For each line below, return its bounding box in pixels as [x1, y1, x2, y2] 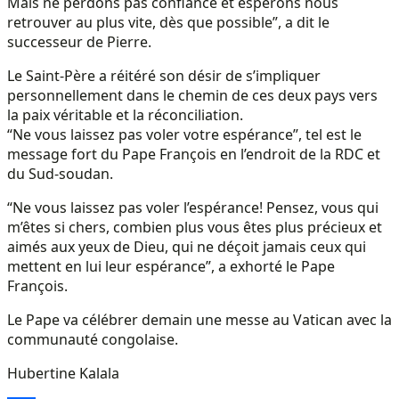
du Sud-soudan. [7, 163, 113, 183]
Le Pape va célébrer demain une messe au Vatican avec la [7, 309, 392, 330]
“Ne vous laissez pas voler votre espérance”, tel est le [7, 124, 362, 144]
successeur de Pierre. [7, 31, 151, 52]
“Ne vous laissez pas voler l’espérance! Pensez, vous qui [7, 197, 379, 217]
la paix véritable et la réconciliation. [7, 104, 243, 125]
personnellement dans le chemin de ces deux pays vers [7, 85, 378, 105]
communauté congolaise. [7, 329, 178, 349]
